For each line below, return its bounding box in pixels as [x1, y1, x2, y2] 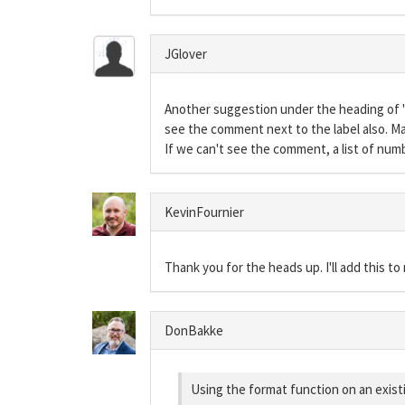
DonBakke [165, 322, 223, 339]
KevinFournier [165, 203, 244, 221]
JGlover [165, 45, 207, 62]
